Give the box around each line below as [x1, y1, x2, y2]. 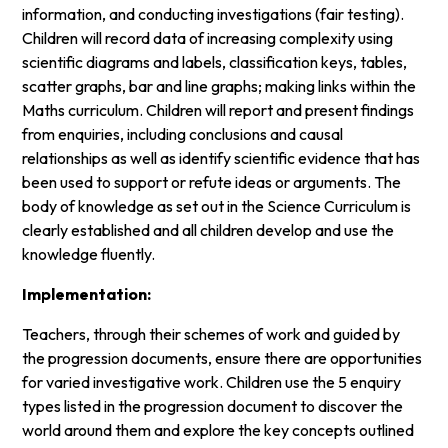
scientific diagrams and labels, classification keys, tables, [22, 51, 408, 72]
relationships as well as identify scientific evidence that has [22, 147, 421, 168]
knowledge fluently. [22, 243, 156, 264]
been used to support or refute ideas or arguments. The [22, 171, 402, 192]
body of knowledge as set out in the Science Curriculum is [22, 195, 412, 216]
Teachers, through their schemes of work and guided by [22, 323, 401, 344]
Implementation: [22, 283, 152, 304]
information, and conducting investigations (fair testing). [22, 3, 405, 24]
